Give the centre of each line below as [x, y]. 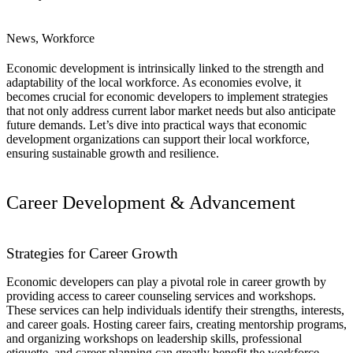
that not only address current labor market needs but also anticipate [171, 111]
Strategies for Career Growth [92, 254]
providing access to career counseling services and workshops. [161, 296]
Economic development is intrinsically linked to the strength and [165, 69]
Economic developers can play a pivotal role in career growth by [166, 282]
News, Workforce [50, 39]
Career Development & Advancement [151, 203]
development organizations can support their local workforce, [158, 139]
